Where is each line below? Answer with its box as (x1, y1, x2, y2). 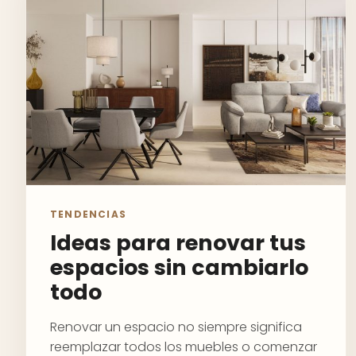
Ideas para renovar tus (50, 228, 306, 257)
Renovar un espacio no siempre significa (50, 318, 302, 336)
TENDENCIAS (50, 207, 126, 221)
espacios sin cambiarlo (50, 253, 308, 282)
